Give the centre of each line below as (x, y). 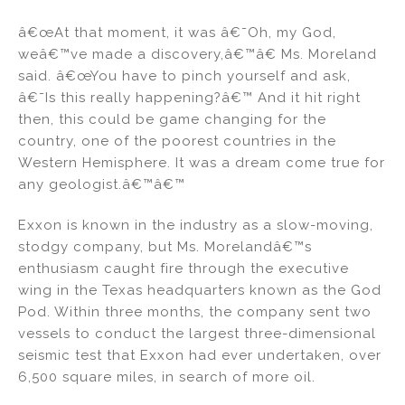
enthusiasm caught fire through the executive (184, 269)
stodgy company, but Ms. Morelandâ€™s (165, 247)
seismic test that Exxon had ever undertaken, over (200, 356)
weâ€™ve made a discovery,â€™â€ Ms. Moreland (198, 55)
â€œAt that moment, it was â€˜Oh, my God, (177, 33)
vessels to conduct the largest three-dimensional (197, 334)
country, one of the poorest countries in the (177, 141)
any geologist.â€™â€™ (102, 185)
